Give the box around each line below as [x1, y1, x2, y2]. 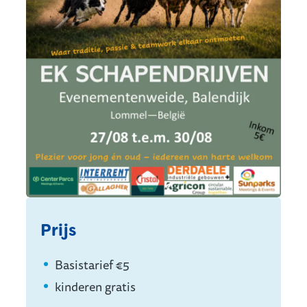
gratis [105, 276, 136, 296]
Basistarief [55, 254, 113, 274]
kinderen [55, 276, 102, 296]
